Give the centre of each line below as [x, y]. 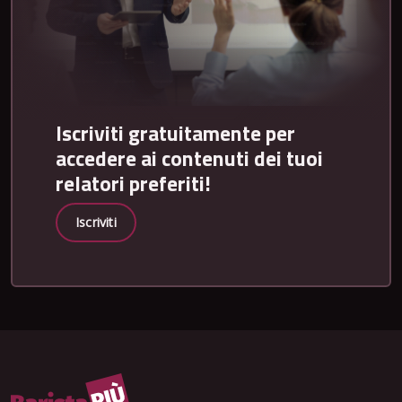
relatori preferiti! [133, 184]
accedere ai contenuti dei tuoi [189, 158]
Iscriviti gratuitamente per [175, 133]
